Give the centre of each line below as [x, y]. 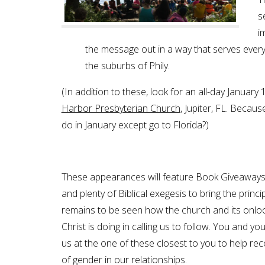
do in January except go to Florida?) [135, 125]
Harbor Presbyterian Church [121, 109]
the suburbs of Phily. [127, 66]
